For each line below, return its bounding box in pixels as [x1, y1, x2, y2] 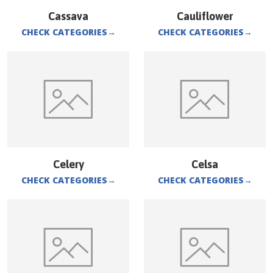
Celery [52, 158, 84, 171]
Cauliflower [177, 10, 233, 23]
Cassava [48, 10, 88, 23]
